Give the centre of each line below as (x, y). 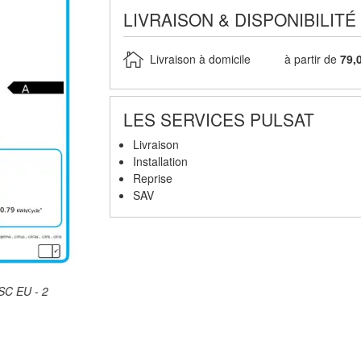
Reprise (152, 178)
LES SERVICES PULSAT (218, 119)
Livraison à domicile (200, 59)
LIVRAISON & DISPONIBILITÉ (239, 19)
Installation (160, 161)
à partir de (313, 59)
